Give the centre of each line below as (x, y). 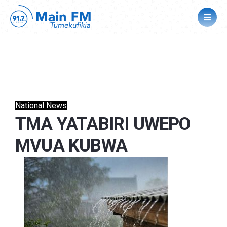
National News (41, 106)
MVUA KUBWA (71, 146)
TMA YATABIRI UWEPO (103, 124)
